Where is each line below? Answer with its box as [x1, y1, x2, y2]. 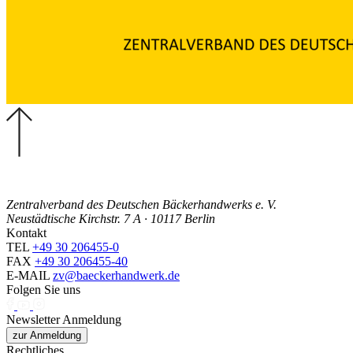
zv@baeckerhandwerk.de [53, 269, 180, 282]
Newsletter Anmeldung [6, 313, 121, 326]
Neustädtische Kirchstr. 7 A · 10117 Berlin [6, 212, 215, 225]
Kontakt [6, 226, 46, 240]
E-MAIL [6, 269, 50, 282]
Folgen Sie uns [6, 283, 80, 296]
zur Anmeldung [13, 329, 81, 341]
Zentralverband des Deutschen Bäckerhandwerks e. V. [6, 198, 277, 211]
